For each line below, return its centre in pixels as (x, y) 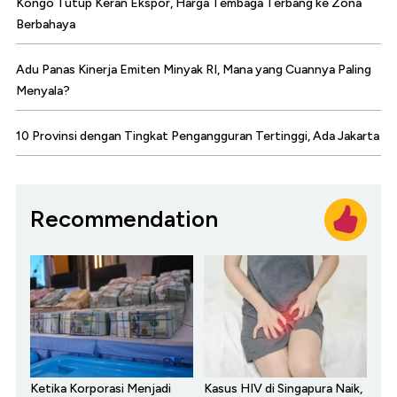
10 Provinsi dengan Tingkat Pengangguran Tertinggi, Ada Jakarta (198, 136)
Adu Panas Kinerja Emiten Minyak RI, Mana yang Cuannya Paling (194, 69)
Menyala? (43, 90)
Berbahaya (46, 24)
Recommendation (124, 219)
